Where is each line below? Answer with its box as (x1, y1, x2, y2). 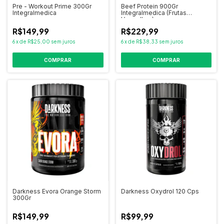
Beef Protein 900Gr (120, 2, 178, 10)
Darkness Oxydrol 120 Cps (120, 187, 199, 195)
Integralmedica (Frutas (120, 9, 186, 16)
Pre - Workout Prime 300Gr (12, 2, 91, 10)
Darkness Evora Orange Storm (12, 187, 101, 195)
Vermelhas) (120, 15, 154, 23)
